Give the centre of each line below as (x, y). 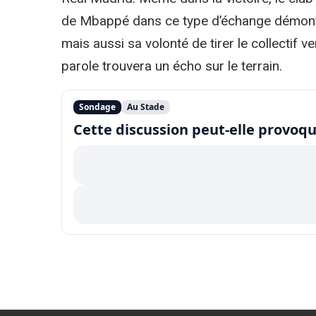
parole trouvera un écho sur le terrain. (172, 66)
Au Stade (146, 107)
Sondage (97, 107)
